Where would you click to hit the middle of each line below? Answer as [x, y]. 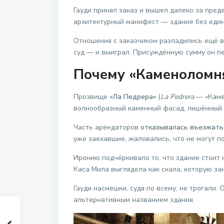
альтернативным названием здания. [134, 200]
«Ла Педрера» [133, 97]
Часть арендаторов [107, 127]
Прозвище [91, 97]
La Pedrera [177, 97]
